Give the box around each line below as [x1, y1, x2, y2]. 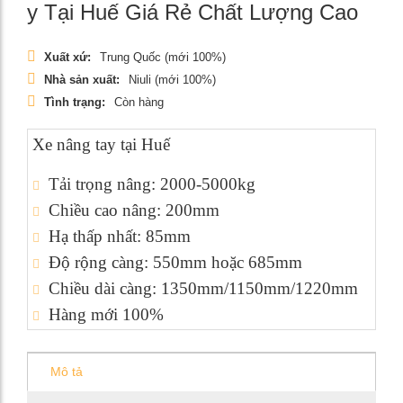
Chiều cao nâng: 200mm [49, 201, 219, 219]
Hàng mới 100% [49, 305, 164, 324]
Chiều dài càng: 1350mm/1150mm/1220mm [49, 279, 358, 298]
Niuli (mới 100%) [129, 73, 216, 86]
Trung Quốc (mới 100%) [100, 50, 226, 64]
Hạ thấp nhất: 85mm [49, 227, 191, 246]
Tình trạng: [44, 95, 105, 109]
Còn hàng [114, 95, 164, 109]
